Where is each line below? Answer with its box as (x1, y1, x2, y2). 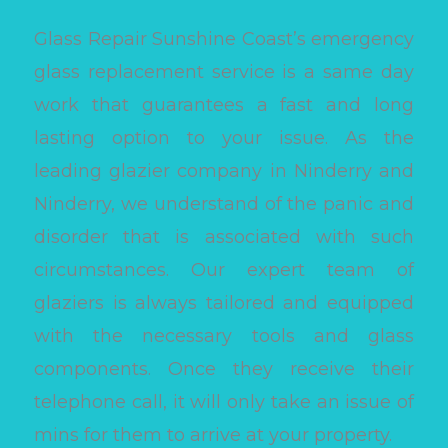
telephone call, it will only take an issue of (34, 391, 414, 414)
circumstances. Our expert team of (34, 259, 414, 282)
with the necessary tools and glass (34, 325, 414, 348)
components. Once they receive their (34, 358, 414, 381)
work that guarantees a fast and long (34, 94, 414, 117)
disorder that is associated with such (34, 226, 414, 249)
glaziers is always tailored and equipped (34, 292, 414, 315)
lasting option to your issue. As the (34, 127, 414, 150)
